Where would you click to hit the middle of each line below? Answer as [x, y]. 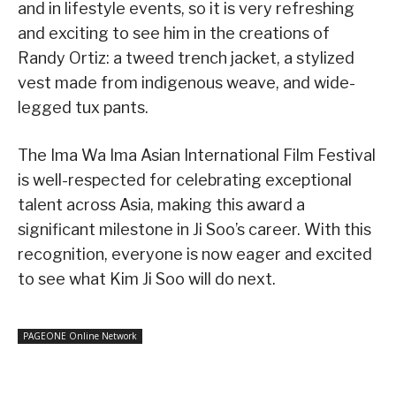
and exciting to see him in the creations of [174, 33]
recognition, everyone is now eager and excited [195, 254]
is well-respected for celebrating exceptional [185, 179]
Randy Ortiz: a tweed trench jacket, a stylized [186, 57]
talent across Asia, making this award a [161, 204]
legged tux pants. [83, 107]
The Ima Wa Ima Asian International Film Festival [197, 155]
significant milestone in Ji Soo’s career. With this [194, 229]
